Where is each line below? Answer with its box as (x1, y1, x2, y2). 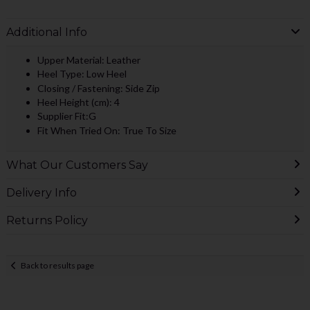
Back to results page (21, 260, 95, 271)
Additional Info (6, 25, 87, 39)
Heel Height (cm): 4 (37, 96, 120, 109)
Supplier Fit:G (37, 110, 96, 122)
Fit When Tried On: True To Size (37, 124, 176, 136)
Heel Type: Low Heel (37, 68, 127, 80)
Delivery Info (6, 185, 77, 199)
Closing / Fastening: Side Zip (37, 82, 160, 94)
